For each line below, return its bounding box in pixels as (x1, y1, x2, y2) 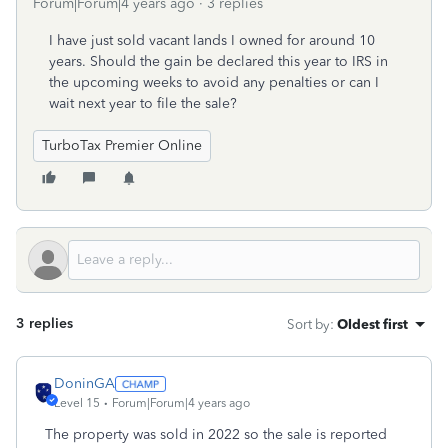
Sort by (287, 316, 330, 332)
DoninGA (54, 375, 115, 392)
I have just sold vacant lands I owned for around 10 (49, 32, 375, 49)
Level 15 (54, 396, 100, 410)
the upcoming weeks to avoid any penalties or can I (49, 74, 379, 91)
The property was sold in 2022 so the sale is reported (45, 426, 387, 443)
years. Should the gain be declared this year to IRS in (49, 53, 388, 70)
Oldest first (337, 316, 408, 332)
